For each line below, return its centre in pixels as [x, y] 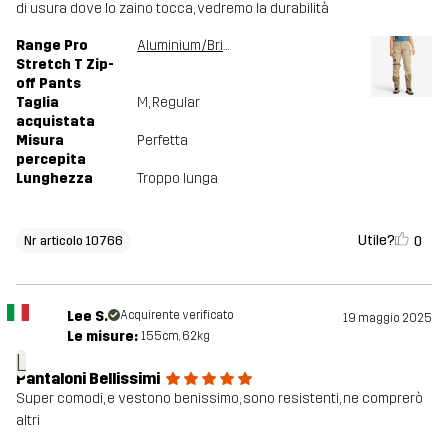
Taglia [37, 103]
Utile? [376, 240]
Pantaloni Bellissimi [88, 379]
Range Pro [52, 46]
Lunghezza [54, 179]
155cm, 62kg [175, 336]
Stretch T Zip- [65, 65]
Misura [40, 141]
